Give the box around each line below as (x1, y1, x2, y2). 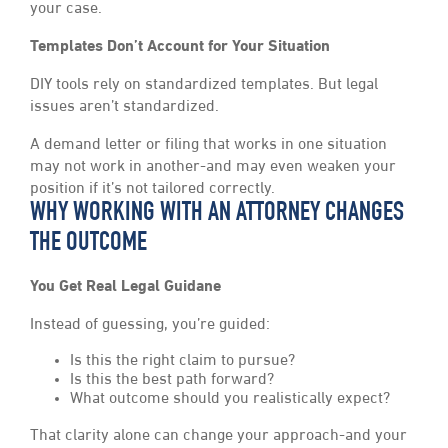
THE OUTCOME (30, 231, 147, 259)
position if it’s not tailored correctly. (30, 181, 275, 198)
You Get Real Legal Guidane (30, 279, 221, 296)
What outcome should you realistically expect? (70, 391, 390, 408)
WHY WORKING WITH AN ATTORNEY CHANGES (30, 201, 404, 229)
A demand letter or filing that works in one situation (30, 137, 387, 154)
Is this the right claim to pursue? (70, 353, 295, 370)
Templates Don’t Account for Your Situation (30, 39, 330, 56)
